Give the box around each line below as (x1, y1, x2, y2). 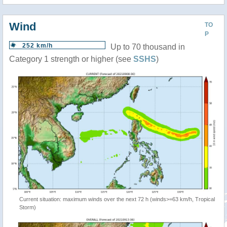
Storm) (19, 204, 36, 210)
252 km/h (22, 42, 53, 49)
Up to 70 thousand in (110, 43, 185, 51)
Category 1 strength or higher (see (9, 55, 133, 63)
